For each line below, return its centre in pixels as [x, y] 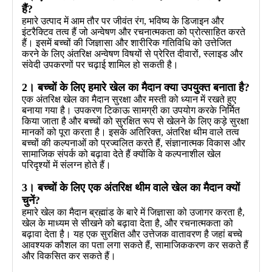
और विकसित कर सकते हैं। [69, 256]
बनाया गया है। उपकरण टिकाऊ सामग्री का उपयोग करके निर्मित [131, 110]
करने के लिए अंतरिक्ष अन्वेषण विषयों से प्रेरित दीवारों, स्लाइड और [132, 53]
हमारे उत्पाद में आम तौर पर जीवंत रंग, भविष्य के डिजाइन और [123, 21]
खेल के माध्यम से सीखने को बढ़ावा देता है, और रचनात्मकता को [127, 223]
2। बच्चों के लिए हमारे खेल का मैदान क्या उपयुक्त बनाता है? [136, 87]
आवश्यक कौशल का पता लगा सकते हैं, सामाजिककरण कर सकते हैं [135, 245]
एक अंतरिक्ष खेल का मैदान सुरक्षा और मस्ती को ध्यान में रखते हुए [129, 99]
